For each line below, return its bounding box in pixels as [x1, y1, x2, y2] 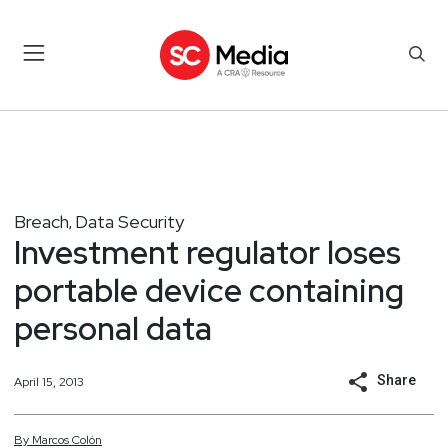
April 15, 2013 [14, 373, 84, 390]
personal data [14, 306, 212, 350]
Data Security [75, 209, 184, 233]
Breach [14, 209, 69, 233]
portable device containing [14, 268, 404, 312]
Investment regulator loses [14, 230, 401, 274]
